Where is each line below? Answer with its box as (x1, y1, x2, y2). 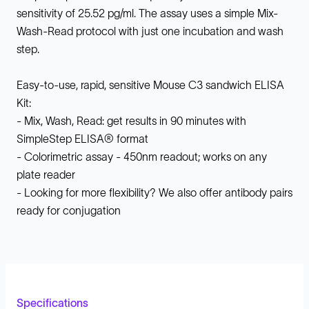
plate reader (17, 168, 75, 181)
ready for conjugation (17, 203, 121, 217)
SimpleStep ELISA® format (17, 132, 148, 145)
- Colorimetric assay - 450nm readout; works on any (17, 150, 267, 163)
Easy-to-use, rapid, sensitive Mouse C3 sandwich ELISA (17, 78, 284, 91)
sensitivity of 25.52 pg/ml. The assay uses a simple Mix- (17, 6, 278, 19)
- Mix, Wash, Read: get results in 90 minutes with (17, 114, 246, 127)
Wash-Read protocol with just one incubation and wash (17, 24, 283, 37)
